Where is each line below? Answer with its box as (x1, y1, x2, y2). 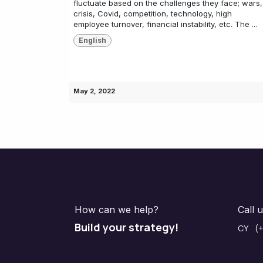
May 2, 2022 (73, 87, 115, 96)
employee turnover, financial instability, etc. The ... (73, 19, 257, 29)
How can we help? (75, 204, 159, 216)
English (78, 36, 106, 45)
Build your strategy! (75, 220, 178, 235)
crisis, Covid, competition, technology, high (73, 8, 232, 18)
